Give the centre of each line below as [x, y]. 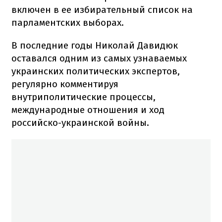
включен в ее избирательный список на [102, 9]
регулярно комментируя [65, 84]
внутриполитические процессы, [83, 97]
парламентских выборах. [68, 22]
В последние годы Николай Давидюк [95, 45]
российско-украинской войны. [80, 122]
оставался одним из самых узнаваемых [99, 58]
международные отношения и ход [88, 110]
